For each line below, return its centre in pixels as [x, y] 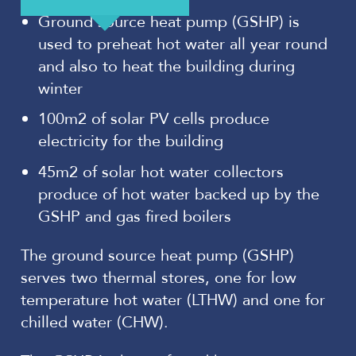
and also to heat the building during [166, 66]
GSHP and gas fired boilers [135, 216]
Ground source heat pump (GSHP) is [169, 21]
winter [60, 88]
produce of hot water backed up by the [179, 194]
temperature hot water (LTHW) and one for [173, 300]
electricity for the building [131, 141]
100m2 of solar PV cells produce [154, 119]
